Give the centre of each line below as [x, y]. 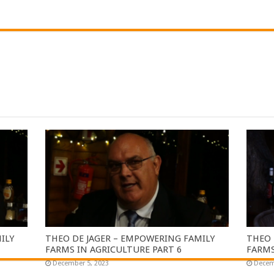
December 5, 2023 [81, 264]
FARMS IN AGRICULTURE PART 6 [114, 250]
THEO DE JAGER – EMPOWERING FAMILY [130, 239]
